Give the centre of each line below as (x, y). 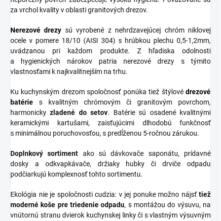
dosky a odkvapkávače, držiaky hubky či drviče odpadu (110, 164)
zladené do (68, 112)
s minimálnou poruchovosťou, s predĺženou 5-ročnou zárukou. (106, 133)
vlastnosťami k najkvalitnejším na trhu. (69, 71)
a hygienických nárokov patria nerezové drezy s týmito (110, 61)
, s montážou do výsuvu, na (168, 204)
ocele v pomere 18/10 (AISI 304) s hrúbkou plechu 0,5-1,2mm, (110, 40)
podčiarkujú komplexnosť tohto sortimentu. (76, 174)
